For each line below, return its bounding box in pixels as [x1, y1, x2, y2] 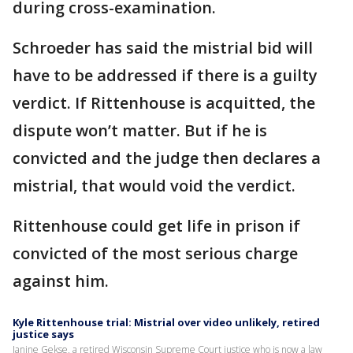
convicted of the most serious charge [13, 242, 298, 264]
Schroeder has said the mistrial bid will [13, 36, 313, 58]
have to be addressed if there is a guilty [13, 64, 318, 86]
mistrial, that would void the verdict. [13, 174, 295, 196]
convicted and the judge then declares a [13, 147, 321, 169]
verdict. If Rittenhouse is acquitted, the [13, 91, 315, 113]
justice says [13, 326, 74, 341]
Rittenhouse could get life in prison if [13, 214, 300, 236]
